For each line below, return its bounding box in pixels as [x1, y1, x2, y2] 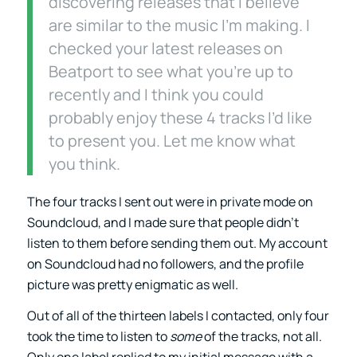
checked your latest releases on [48, 37, 283, 59]
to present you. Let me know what [48, 129, 296, 151]
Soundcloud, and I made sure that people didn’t [26, 213, 299, 231]
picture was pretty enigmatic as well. [26, 275, 238, 293]
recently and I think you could [48, 83, 264, 105]
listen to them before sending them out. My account [26, 233, 328, 252]
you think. [48, 152, 120, 175]
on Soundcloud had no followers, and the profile [26, 254, 304, 273]
